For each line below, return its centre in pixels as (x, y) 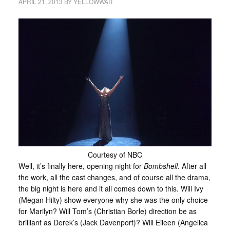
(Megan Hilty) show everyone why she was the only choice (113, 199)
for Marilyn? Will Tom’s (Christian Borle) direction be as (107, 211)
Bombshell (160, 166)
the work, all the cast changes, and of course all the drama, (114, 177)
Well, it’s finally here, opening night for (81, 166)
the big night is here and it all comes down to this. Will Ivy (111, 188)
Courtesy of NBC (115, 154)
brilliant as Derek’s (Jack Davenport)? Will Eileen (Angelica (113, 222)
